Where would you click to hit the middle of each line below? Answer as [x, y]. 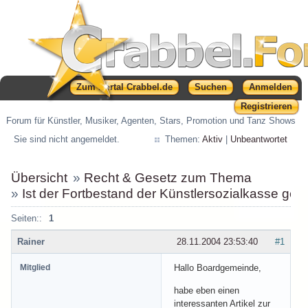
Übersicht [39, 178]
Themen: [184, 139]
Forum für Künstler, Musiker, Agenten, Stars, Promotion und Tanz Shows [151, 121]
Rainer [31, 241]
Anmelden [271, 87]
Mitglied [35, 267]
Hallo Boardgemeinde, [218, 267]
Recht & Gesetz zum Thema [167, 178]
